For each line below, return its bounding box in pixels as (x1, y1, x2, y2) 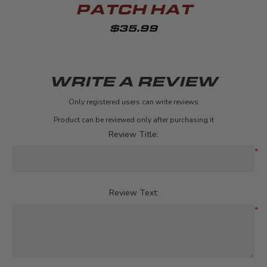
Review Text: (108, 187, 159, 198)
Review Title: (108, 128, 159, 140)
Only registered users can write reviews (69, 97, 198, 107)
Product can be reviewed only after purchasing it (53, 114, 214, 125)
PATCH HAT (75, 3, 192, 18)
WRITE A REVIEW (49, 75, 218, 90)
